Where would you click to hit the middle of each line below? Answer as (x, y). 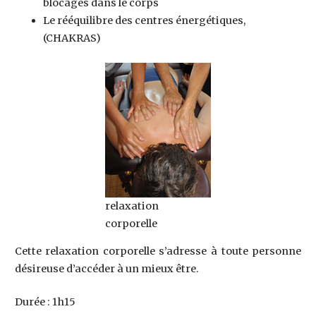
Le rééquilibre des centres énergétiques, (144, 21)
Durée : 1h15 (45, 302)
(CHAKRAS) (72, 38)
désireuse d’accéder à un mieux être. (107, 269)
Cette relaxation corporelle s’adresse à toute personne (158, 251)
